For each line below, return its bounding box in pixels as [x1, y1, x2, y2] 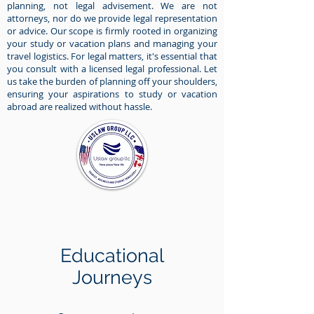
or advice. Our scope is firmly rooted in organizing [7, 24, 217, 37]
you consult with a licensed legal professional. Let [7, 62, 217, 75]
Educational [60, 244, 164, 266]
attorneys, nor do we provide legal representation [7, 11, 217, 25]
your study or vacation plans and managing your [7, 36, 217, 50]
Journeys [71, 266, 152, 288]
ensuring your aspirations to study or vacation [7, 87, 217, 100]
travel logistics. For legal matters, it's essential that [7, 49, 217, 62]
